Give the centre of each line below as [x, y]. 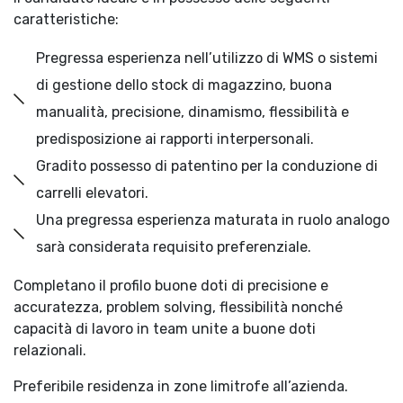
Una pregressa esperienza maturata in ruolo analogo [213, 220]
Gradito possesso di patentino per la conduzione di [207, 166]
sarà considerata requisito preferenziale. [174, 247]
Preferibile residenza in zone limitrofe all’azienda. [181, 386]
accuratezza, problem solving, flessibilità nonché [178, 307]
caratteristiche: [66, 19]
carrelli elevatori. [92, 193]
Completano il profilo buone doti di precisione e [171, 286]
